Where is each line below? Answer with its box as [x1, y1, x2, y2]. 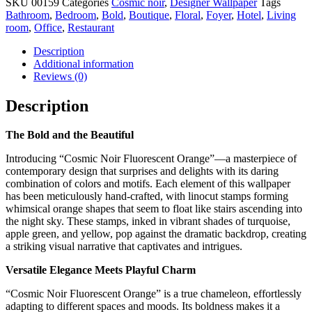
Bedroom [55, 8, 96, 21]
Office [34, 21, 62, 33]
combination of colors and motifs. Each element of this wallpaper [6, 178, 290, 190]
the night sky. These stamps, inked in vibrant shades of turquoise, [6, 215, 290, 228]
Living [267, 8, 296, 21]
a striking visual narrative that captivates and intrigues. [6, 240, 242, 253]
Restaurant [68, 21, 114, 33]
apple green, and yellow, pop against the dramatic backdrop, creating [6, 228, 306, 240]
